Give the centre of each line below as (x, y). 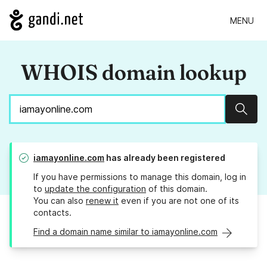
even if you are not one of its (179, 201)
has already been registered (165, 158)
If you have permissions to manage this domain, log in (140, 177)
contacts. (52, 213)
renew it (102, 201)
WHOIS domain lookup (133, 72)
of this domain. (177, 189)
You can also (60, 201)
